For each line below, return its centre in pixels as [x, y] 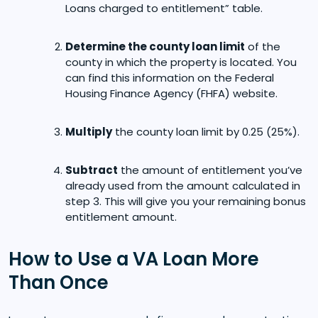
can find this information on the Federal [170, 77]
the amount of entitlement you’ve [210, 170]
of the [263, 46]
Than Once [59, 282]
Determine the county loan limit [155, 46]
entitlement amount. [121, 216]
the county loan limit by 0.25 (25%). [206, 131]
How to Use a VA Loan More [134, 259]
